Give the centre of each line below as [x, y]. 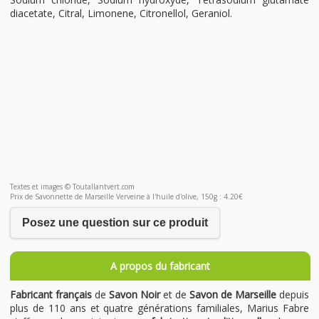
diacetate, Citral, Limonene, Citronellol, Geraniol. [121, 13]
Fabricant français [52, 295]
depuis [294, 295]
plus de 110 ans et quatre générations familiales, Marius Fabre [159, 308]
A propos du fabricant [160, 266]
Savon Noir [133, 295]
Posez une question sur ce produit [115, 222]
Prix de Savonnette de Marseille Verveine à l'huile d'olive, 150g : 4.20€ [126, 196]
